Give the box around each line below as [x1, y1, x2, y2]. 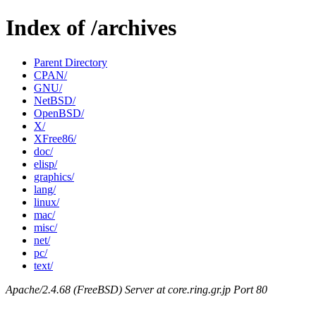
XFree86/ [34, 132, 76, 145]
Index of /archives [6, 15, 176, 41]
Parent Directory [34, 56, 107, 68]
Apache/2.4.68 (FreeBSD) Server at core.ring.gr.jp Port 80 [6, 283, 267, 296]
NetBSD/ [34, 94, 75, 107]
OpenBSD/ [34, 107, 84, 119]
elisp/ [34, 157, 57, 170]
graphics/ [34, 170, 74, 183]
